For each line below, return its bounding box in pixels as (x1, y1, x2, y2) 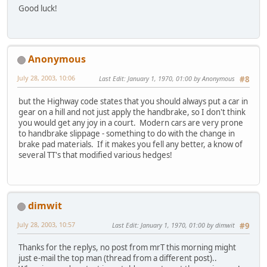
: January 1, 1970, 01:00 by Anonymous (124, 74, 235, 83)
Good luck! (18, 3, 57, 14)
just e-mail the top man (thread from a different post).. (18, 253, 217, 264)
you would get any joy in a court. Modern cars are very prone (18, 117, 243, 128)
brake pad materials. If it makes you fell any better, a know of (18, 138, 243, 150)
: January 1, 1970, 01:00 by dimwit (137, 221, 235, 230)
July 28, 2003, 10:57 (17, 220, 75, 229)
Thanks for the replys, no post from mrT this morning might (18, 242, 236, 253)
